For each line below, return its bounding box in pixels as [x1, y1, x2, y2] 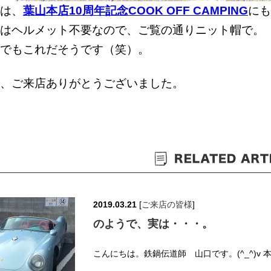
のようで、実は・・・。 [93, 218, 213, 230]
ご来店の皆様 [142, 200, 192, 210]
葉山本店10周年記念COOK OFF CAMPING [23, 4, 248, 17]
